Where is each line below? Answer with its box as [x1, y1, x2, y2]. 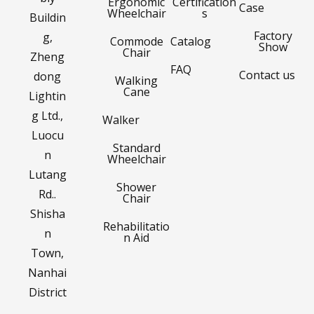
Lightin [29, 88, 67, 104]
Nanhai [28, 264, 67, 280]
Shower [116, 179, 157, 195]
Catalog [170, 33, 212, 49]
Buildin [29, 9, 66, 25]
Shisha [29, 205, 65, 221]
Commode [109, 33, 163, 49]
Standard [112, 139, 161, 156]
